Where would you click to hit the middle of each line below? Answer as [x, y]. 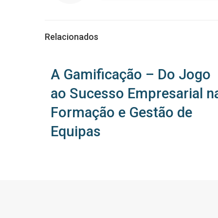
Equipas [77, 131]
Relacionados [72, 37]
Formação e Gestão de [121, 112]
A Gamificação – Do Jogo [131, 74]
